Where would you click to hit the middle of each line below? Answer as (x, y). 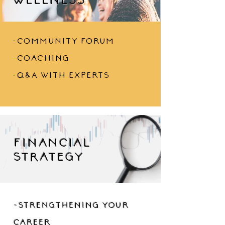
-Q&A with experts (61, 75)
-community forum (63, 41)
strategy (48, 156)
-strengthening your (71, 205)
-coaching (40, 58)
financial (52, 142)
